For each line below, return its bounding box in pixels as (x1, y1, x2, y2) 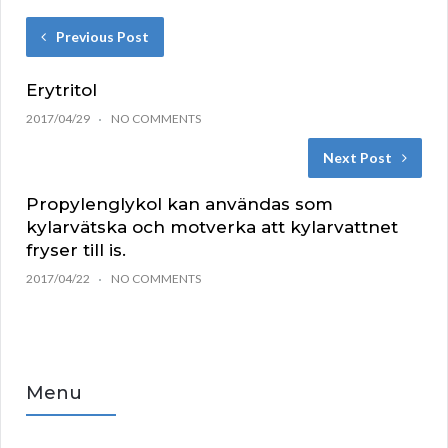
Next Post (323, 149, 392, 167)
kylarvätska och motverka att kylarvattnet (26, 217, 398, 238)
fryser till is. (26, 240, 126, 261)
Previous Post (56, 28, 149, 46)
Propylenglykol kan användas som (26, 194, 333, 215)
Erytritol (26, 80, 97, 101)
